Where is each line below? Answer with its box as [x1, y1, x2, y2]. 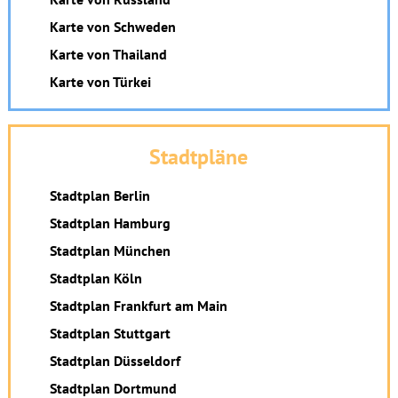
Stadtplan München [49, 242, 171, 259]
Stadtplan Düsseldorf [49, 352, 180, 370]
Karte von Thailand [49, 45, 167, 63]
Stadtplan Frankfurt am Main [49, 297, 227, 314]
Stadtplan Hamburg [49, 214, 171, 232]
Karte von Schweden [49, 18, 176, 36]
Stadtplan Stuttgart [49, 324, 171, 342]
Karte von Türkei [49, 73, 151, 91]
